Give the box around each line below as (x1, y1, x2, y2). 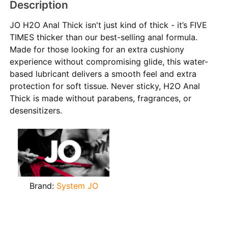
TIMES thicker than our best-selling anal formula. (10, 32, 198, 42)
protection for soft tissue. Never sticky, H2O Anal (10, 80, 201, 91)
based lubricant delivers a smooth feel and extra (10, 68, 197, 79)
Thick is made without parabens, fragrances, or (10, 93, 192, 103)
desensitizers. (10, 105, 63, 116)
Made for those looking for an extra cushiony (10, 44, 185, 54)
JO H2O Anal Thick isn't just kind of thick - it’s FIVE (10, 19, 208, 30)
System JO (56, 181, 98, 191)
